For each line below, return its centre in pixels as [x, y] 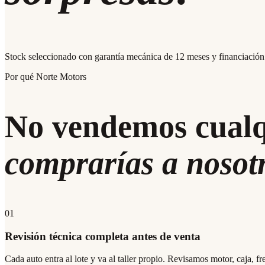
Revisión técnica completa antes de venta [103, 236]
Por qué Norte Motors [46, 76]
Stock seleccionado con [50, 56]
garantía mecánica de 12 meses [152, 56]
